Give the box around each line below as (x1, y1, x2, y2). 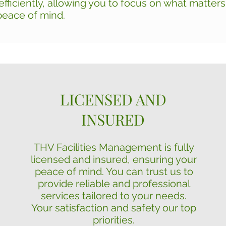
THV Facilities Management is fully (33, 141, 194, 153)
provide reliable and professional (37, 178, 190, 190)
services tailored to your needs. (41, 190, 187, 202)
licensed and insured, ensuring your (31, 153, 197, 165)
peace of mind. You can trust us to (34, 165, 193, 178)
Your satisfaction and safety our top (31, 202, 196, 214)
